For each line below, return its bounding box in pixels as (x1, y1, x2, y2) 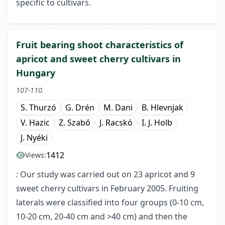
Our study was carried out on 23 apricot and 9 (20, 169, 195, 180)
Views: (25, 150, 46, 160)
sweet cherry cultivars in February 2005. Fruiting (16, 183, 198, 194)
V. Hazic (21, 117, 50, 129)
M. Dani (103, 102, 133, 114)
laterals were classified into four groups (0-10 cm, (16, 197, 204, 208)
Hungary (16, 67, 55, 79)
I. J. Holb (142, 117, 172, 129)
